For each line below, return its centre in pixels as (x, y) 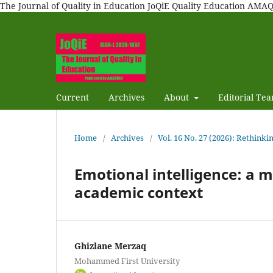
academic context (139, 192)
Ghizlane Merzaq (110, 246)
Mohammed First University (127, 261)
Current (73, 97)
